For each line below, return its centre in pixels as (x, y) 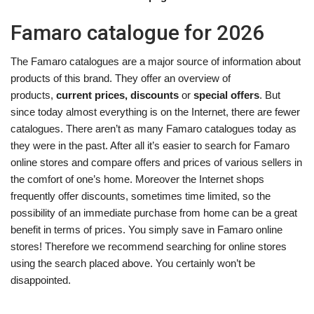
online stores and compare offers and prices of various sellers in (156, 162)
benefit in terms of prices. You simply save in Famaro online (146, 230)
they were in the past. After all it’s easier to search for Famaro (150, 145)
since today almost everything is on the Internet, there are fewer (155, 112)
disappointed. (41, 280)
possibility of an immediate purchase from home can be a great (154, 213)
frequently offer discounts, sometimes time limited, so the (141, 196)
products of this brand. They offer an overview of (121, 78)
